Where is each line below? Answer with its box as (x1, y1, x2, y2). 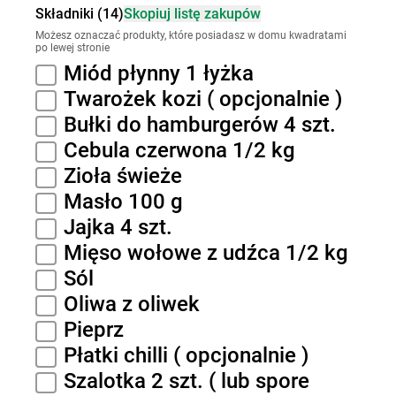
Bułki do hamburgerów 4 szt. (64, 112, 336, 137)
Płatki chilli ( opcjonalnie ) (64, 343, 308, 368)
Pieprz (64, 317, 124, 342)
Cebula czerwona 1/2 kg (64, 138, 295, 163)
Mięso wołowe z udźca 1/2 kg (64, 240, 348, 265)
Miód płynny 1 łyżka (64, 61, 254, 86)
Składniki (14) (35, 5, 124, 22)
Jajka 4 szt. (64, 215, 172, 240)
